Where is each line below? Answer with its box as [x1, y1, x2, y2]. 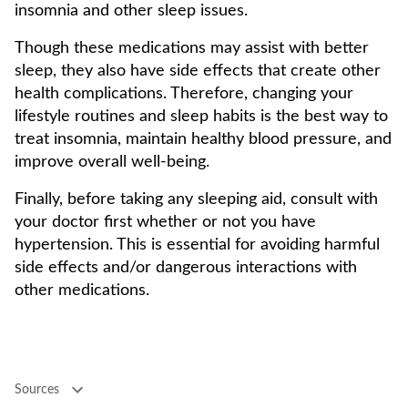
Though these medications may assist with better [15, 40, 369, 56]
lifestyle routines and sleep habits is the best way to [15, 108, 388, 125]
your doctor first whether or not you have [15, 214, 316, 230]
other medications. [15, 282, 149, 299]
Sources [15, 382, 59, 396]
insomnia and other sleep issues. [15, 3, 248, 19]
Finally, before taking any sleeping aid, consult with [15, 191, 378, 208]
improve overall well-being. [15, 154, 209, 170]
